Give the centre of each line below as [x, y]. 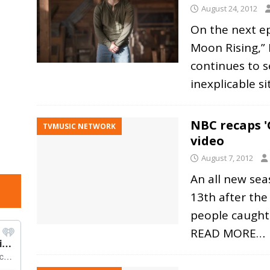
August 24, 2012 [229, 9]
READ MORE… [228, 234]
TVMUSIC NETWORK [79, 127]
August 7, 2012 [227, 158]
